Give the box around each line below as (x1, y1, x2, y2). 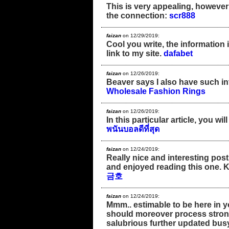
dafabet (164, 49, 193, 58)
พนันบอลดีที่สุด (106, 124, 159, 133)
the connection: (106, 11, 169, 20)
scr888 (169, 11, 195, 20)
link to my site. (106, 49, 164, 58)
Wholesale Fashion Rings (106, 86, 205, 96)
